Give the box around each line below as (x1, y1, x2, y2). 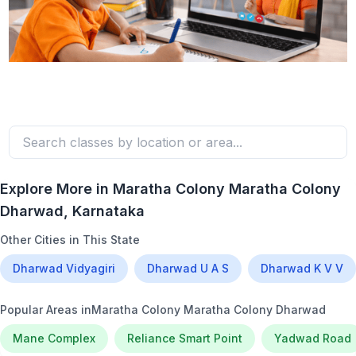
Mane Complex (13, 331, 95, 346)
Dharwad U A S (147, 261, 229, 276)
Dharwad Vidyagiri (13, 261, 115, 276)
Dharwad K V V (261, 261, 343, 276)
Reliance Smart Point (127, 331, 242, 346)
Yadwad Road (274, 331, 351, 346)
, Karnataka (64, 203, 145, 220)
